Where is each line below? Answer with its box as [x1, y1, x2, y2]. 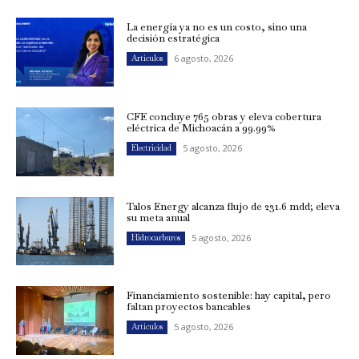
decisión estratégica [127, 31, 220, 46]
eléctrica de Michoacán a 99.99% [127, 121, 276, 135]
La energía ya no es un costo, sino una [127, 20, 308, 34]
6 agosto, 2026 [174, 52, 234, 65]
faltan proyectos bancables [127, 300, 252, 314]
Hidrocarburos [131, 232, 181, 243]
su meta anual [127, 210, 191, 224]
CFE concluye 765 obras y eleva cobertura [127, 110, 322, 124]
